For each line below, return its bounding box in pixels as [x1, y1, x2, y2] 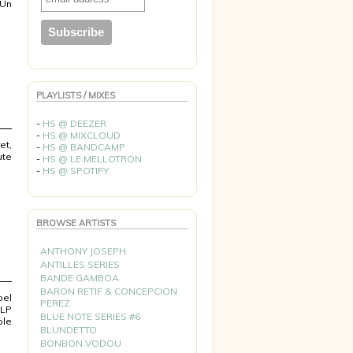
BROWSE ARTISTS [36, 217, 116, 229]
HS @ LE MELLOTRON [43, 153, 142, 165]
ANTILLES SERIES [40, 258, 120, 270]
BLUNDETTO [40, 324, 97, 336]
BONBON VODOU [40, 337, 121, 349]
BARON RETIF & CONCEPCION [40, 285, 177, 297]
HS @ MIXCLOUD [43, 129, 121, 141]
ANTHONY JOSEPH [40, 245, 126, 257]
